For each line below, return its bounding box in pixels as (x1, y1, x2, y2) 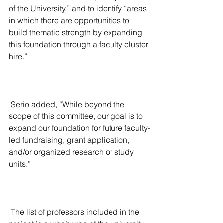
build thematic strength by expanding (9, 27, 144, 37)
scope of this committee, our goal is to (9, 111, 145, 121)
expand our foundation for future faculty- (9, 122, 150, 133)
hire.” (9, 51, 27, 61)
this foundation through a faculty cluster (9, 39, 150, 49)
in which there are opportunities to (9, 15, 131, 25)
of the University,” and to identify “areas (9, 3, 149, 13)
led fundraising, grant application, (9, 134, 131, 145)
